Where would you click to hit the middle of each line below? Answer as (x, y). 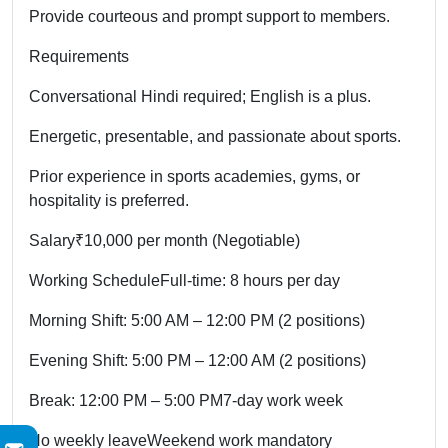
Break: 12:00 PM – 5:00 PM (126, 400)
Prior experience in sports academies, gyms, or (194, 176)
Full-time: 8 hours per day (250, 280)
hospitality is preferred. (109, 200)
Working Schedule (94, 280)
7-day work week (283, 400)
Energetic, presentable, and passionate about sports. (215, 136)
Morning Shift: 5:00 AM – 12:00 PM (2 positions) (197, 320)
